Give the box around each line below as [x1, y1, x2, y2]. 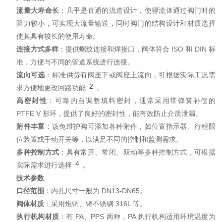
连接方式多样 [16, 45, 58, 53]
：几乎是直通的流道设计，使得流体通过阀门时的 [59, 6, 216, 14]
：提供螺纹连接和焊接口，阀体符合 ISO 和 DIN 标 [58, 45, 216, 53]
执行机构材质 [16, 213, 59, 221]
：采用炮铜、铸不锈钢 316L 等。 [44, 200, 147, 208]
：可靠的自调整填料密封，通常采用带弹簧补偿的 [47, 97, 216, 105]
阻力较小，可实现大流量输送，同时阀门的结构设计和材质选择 [16, 19, 216, 27]
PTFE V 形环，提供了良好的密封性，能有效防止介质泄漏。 [16, 110, 203, 117]
